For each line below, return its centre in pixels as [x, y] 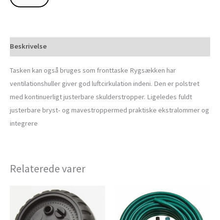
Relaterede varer [48, 168]
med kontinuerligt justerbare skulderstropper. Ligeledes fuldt [101, 96]
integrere [24, 123]
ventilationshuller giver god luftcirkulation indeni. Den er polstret [105, 83]
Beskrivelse [28, 46]
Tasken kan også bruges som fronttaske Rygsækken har [93, 70]
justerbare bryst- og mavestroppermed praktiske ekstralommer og [110, 110]
